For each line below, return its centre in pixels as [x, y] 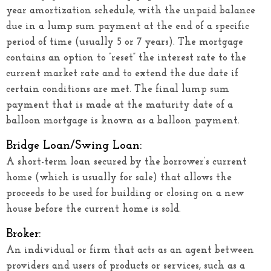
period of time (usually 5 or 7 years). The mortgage [125, 42]
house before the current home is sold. [93, 209]
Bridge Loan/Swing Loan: [74, 145]
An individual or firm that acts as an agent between [130, 250]
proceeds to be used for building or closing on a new [125, 193]
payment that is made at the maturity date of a [119, 105]
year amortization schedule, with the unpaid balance [131, 10]
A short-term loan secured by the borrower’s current [126, 162]
